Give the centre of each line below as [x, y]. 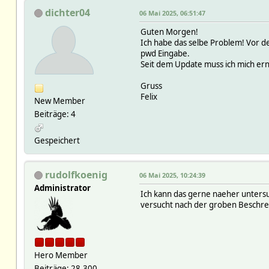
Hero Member [61, 255]
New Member [59, 101]
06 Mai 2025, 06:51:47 [172, 13]
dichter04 [67, 12]
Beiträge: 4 [55, 114]
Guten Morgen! [169, 32]
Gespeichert [57, 140]
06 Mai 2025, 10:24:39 [172, 175]
